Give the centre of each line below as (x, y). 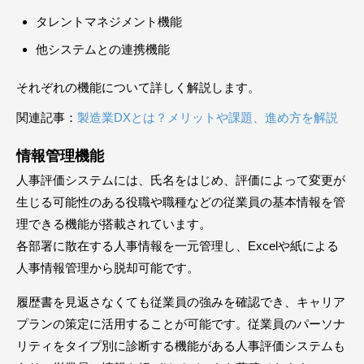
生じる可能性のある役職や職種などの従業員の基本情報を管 (181, 202)
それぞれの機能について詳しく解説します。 (138, 88)
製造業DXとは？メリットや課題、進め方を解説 (208, 118)
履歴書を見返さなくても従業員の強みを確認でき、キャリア (181, 302)
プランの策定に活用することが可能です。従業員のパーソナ (181, 324)
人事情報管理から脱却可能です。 (108, 268)
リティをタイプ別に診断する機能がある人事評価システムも (181, 346)
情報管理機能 (60, 156)
